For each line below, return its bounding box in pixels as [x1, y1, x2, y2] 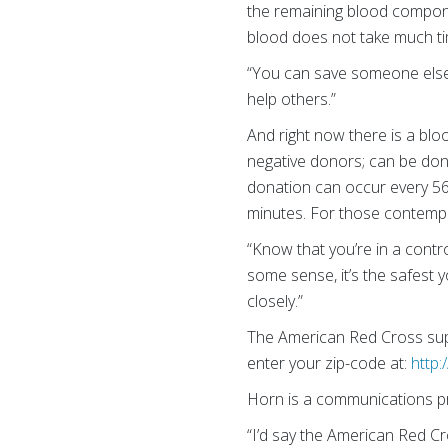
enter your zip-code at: [247, 351, 412, 374]
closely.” [247, 289, 304, 312]
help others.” [247, 87, 337, 110]
